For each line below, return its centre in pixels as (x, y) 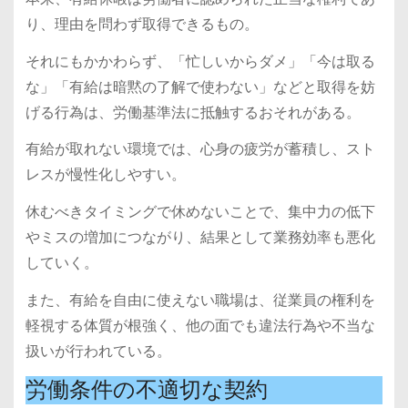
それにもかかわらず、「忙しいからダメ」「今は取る (200, 61)
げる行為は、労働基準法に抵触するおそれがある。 (193, 112)
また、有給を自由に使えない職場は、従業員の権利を (200, 300)
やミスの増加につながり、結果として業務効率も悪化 (200, 238)
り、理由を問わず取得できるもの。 (142, 24)
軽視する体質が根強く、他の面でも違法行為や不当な (200, 325)
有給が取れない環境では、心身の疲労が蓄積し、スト (200, 149)
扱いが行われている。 (98, 351)
